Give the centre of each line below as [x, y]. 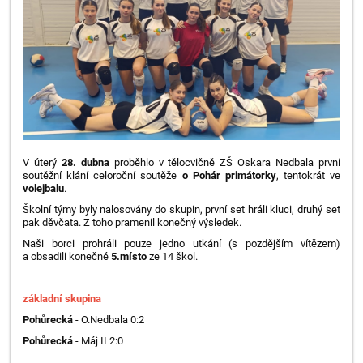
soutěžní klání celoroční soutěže [102, 175]
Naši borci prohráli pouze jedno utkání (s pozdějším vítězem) [181, 243]
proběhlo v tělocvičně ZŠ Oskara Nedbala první [224, 162]
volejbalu [44, 188]
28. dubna [85, 162]
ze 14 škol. [174, 256]
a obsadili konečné [67, 256]
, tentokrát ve [308, 175]
